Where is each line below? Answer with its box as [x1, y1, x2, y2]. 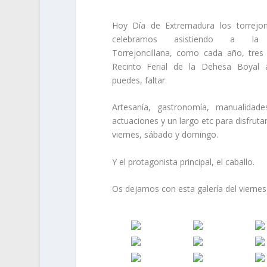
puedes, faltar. [111, 74, 167, 86]
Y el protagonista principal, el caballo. [111, 156, 254, 167]
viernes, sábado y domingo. [111, 129, 218, 141]
